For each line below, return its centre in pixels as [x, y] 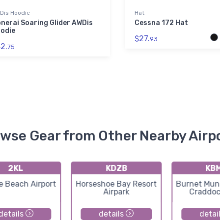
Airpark [116, 192]
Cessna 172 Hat [161, 23]
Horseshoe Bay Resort [116, 184]
